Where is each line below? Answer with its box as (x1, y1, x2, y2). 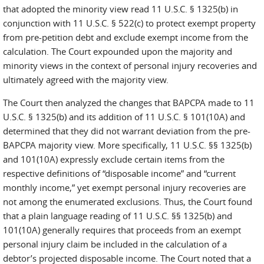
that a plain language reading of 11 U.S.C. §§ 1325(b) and (3, 210, 232, 222)
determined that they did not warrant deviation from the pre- (3, 125, 250, 137)
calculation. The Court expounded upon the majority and (3, 45, 232, 57)
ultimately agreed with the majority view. (3, 74, 169, 85)
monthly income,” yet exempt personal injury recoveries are (3, 181, 246, 193)
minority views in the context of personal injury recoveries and (3, 60, 257, 71)
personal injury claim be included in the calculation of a (3, 238, 227, 250)
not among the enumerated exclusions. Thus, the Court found (3, 196, 252, 207)
